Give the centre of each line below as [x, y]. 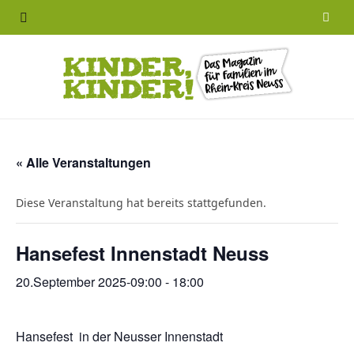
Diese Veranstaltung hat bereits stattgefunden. [141, 203]
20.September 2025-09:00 [89, 282]
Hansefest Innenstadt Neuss [142, 253]
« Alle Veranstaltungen [83, 162]
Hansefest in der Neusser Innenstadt [119, 336]
